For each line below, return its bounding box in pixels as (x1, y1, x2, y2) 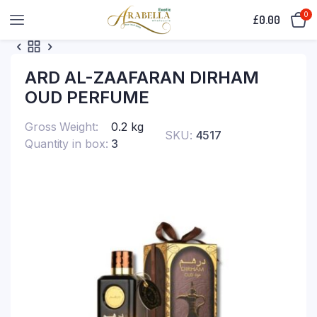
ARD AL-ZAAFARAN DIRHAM (25, 67, 259, 88)
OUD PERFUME (25, 87, 149, 108)
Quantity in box (25, 137, 105, 151)
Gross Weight (25, 120, 96, 134)
